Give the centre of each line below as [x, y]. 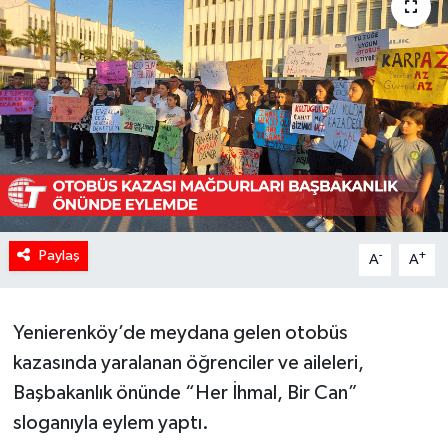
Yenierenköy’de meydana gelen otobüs [180, 332]
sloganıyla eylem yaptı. [110, 422]
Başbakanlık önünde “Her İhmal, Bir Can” [185, 392]
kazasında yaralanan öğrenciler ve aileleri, [188, 362]
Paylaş [59, 255]
